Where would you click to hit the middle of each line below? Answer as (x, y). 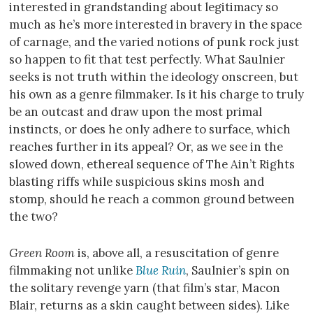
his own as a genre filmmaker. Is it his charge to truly (156, 95)
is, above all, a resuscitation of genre (177, 253)
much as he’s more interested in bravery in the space (155, 25)
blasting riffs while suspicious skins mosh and (137, 182)
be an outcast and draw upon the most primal (136, 112)
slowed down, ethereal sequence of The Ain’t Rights (152, 165)
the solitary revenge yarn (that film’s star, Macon (145, 287)
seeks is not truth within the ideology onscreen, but (154, 77)
